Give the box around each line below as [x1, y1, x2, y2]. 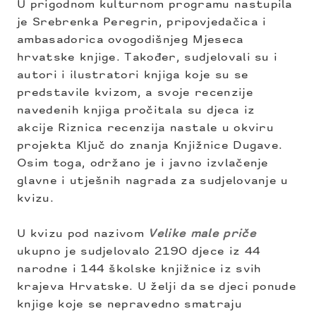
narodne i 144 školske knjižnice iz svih [17, 264, 262, 275]
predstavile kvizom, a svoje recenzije [17, 87, 253, 99]
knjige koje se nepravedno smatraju [17, 299, 242, 310]
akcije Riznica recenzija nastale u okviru [17, 123, 274, 134]
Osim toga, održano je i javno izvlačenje [17, 158, 269, 169]
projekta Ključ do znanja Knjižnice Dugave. [17, 140, 283, 152]
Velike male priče [148, 229, 256, 240]
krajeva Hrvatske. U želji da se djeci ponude [17, 281, 297, 293]
